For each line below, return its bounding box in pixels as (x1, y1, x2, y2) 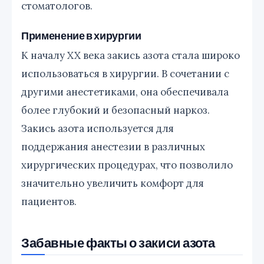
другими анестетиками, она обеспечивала (21, 85, 229, 98)
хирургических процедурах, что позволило (21, 158, 233, 171)
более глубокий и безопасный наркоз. (21, 103, 210, 117)
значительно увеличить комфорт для (21, 176, 204, 190)
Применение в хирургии (21, 28, 141, 42)
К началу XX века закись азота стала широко (21, 48, 240, 62)
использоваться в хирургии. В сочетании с (21, 67, 229, 80)
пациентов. (21, 194, 77, 208)
